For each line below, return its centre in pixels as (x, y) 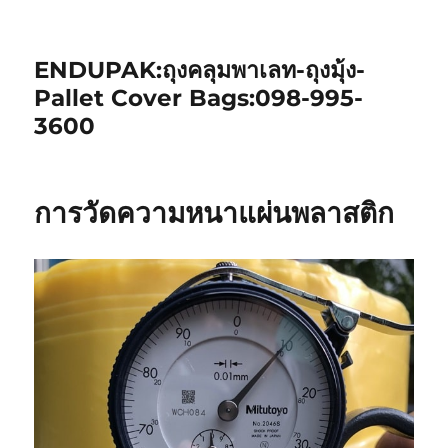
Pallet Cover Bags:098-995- (199, 98)
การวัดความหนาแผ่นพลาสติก (214, 213)
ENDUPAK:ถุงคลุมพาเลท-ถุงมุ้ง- (200, 70)
